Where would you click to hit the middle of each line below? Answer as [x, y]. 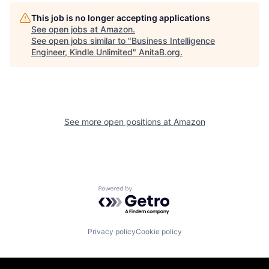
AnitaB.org [159, 52]
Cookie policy [159, 232]
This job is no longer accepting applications [121, 17]
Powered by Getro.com [151, 191]
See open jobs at [66, 29]
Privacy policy [111, 232]
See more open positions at [119, 121]
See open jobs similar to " [81, 40]
